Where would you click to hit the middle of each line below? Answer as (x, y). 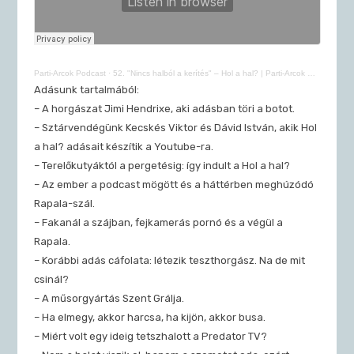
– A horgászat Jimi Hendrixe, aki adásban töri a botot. (164, 108)
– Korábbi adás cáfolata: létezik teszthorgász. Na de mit (169, 260)
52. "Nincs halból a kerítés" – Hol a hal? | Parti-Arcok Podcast (210, 73)
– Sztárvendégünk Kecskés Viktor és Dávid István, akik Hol (175, 127)
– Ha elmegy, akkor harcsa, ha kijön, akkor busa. (149, 317)
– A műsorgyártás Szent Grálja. (109, 298)
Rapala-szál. (64, 203)
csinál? (51, 279)
